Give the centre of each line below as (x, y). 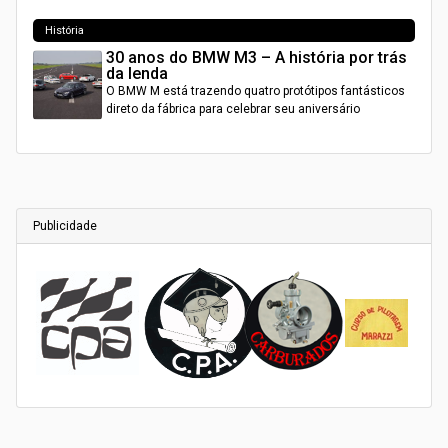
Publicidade (65, 225)
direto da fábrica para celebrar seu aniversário (233, 108)
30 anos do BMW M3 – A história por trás (257, 57)
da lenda (137, 73)
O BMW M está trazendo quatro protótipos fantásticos (256, 90)
